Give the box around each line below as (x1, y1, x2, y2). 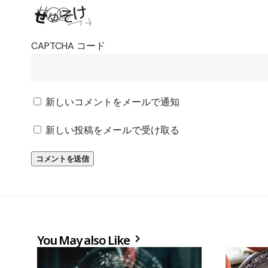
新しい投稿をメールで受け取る (45, 124, 179, 137)
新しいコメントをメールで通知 (45, 96, 179, 109)
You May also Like (37, 232, 132, 249)
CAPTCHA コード (31, 39, 105, 53)
